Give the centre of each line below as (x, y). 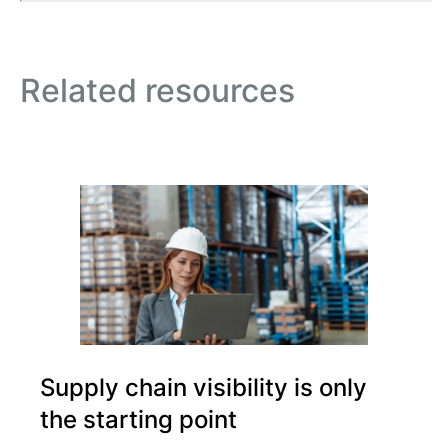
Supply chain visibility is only (203, 388)
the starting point (138, 420)
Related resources (157, 91)
